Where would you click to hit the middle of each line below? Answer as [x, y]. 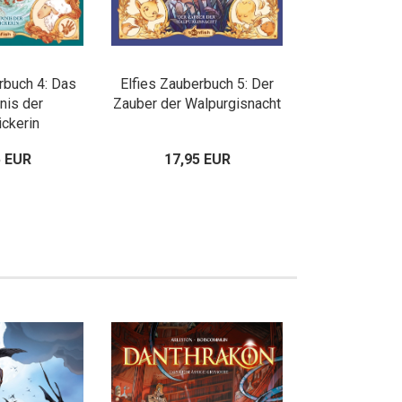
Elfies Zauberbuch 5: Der [197, 84]
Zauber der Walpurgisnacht [197, 104]
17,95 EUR [197, 159]
